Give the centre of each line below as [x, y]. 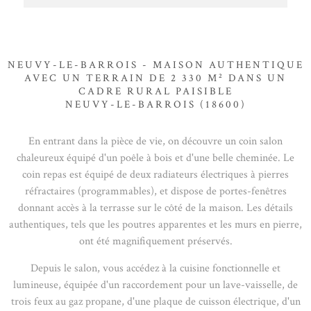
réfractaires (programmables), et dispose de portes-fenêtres [155, 192]
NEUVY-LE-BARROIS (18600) [155, 105]
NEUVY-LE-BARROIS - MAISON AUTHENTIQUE [155, 65]
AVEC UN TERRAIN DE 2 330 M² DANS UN [155, 78]
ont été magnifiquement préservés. [155, 242]
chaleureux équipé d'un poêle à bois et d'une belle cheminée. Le [155, 158]
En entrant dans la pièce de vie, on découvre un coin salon [155, 142]
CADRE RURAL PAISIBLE [155, 92]
